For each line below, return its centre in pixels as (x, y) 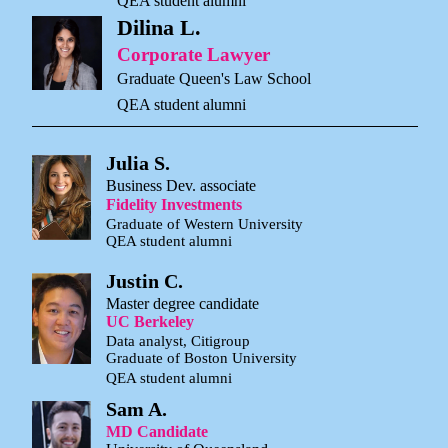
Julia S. (138, 162)
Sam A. (136, 408)
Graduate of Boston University (201, 357)
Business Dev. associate (181, 185)
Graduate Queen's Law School (214, 78)
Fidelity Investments (174, 204)
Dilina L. (159, 27)
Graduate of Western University (204, 223)
